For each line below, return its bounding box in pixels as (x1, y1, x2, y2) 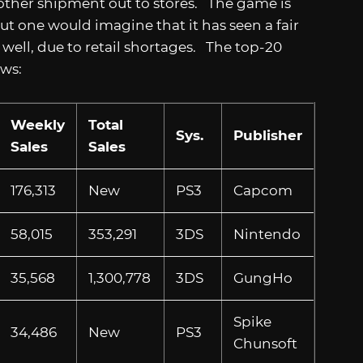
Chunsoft (233, 335, 297, 352)
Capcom (233, 181, 293, 199)
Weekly (10, 116, 65, 133)
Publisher (233, 126, 302, 143)
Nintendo (233, 225, 301, 242)
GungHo (233, 269, 293, 286)
